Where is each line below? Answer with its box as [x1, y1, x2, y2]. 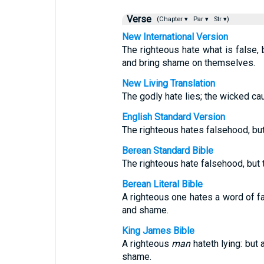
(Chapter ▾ [153, 15, 190, 23]
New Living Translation [121, 78, 215, 89]
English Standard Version [121, 111, 225, 123]
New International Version [121, 31, 228, 42]
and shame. [121, 204, 169, 216]
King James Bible [121, 225, 194, 236]
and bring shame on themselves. [121, 57, 255, 68]
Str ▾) [212, 15, 229, 23]
